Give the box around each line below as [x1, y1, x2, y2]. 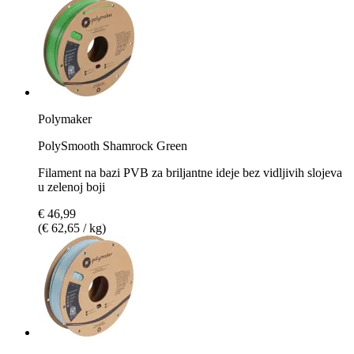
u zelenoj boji [38, 179, 105, 194]
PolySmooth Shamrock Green [38, 138, 187, 153]
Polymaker [38, 111, 92, 126]
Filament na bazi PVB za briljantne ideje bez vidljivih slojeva [38, 165, 342, 179]
